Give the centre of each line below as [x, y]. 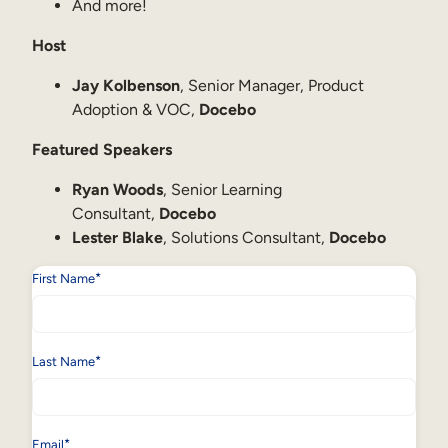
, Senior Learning [222, 190]
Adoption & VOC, [135, 110]
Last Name [63, 362]
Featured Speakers [102, 150]
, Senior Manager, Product [272, 86]
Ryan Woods [117, 190]
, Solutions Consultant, [246, 238]
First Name [63, 279]
